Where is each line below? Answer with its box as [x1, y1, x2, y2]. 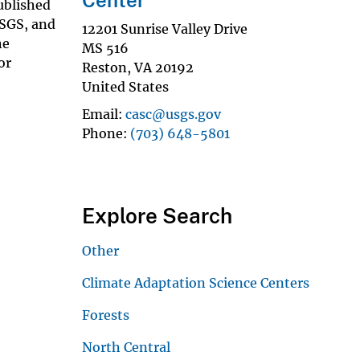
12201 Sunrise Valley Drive [82, 20, 247, 37]
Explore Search [82, 202, 232, 228]
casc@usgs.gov [125, 105, 221, 122]
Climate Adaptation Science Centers [82, 274, 309, 291]
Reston [82, 59, 127, 76]
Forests [82, 306, 129, 323]
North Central [82, 338, 170, 355]
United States [82, 78, 169, 95]
